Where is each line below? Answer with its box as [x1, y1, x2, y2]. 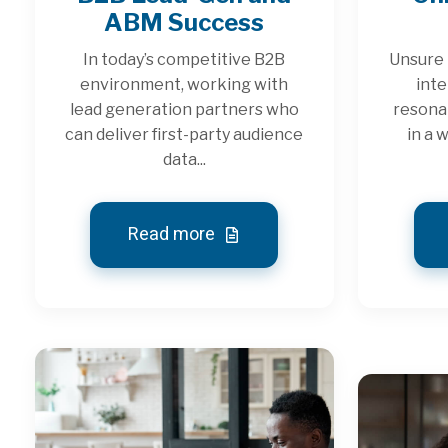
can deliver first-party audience [65, 124, 304, 144]
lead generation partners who [69, 99, 299, 119]
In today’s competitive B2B [83, 49, 286, 69]
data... [162, 149, 206, 169]
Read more [128, 220, 220, 248]
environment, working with [80, 74, 289, 94]
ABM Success [104, 7, 265, 37]
